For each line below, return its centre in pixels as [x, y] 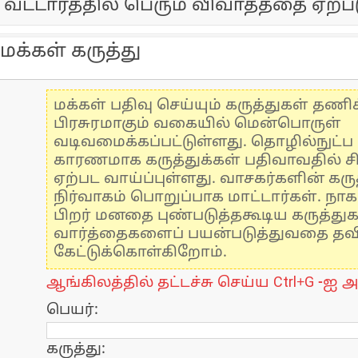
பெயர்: [72, 310]
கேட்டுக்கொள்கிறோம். [140, 253]
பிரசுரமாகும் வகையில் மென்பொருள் [197, 124]
